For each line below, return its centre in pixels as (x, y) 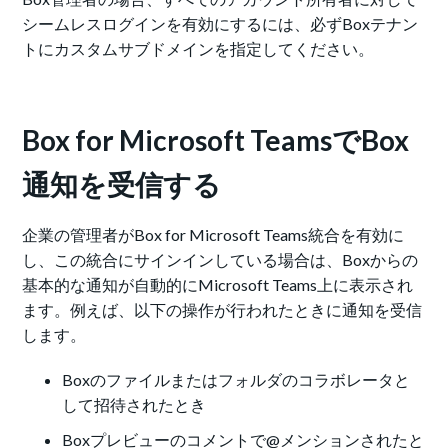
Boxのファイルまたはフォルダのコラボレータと (236, 380)
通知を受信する (122, 184)
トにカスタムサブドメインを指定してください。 (198, 49)
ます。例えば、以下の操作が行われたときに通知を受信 (222, 310)
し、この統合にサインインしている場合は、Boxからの (220, 260)
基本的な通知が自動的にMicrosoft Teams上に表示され (218, 285)
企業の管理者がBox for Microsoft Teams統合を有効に (213, 235)
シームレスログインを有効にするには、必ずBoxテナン (220, 24)
